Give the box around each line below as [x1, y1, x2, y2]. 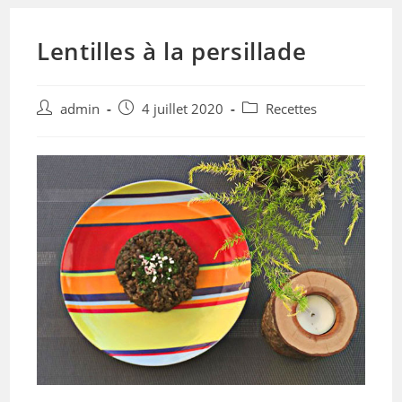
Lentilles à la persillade [37, 35, 307, 67]
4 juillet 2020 [142, 100, 224, 118]
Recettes [266, 100, 318, 118]
